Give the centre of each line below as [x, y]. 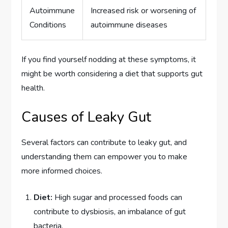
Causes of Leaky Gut [87, 117]
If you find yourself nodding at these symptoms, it [109, 60]
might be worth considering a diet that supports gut [112, 74]
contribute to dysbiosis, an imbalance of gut [110, 212]
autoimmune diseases [129, 25]
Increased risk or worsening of [144, 11]
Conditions [48, 25]
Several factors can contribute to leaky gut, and [104, 143]
